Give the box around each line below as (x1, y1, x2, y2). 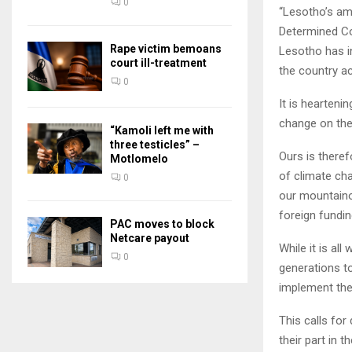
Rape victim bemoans (110, 42, 222, 55)
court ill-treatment (110, 56, 207, 69)
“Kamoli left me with (110, 124, 214, 137)
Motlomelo (110, 152, 168, 166)
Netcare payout (110, 232, 189, 245)
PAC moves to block (110, 218, 214, 231)
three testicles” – (110, 138, 200, 152)
